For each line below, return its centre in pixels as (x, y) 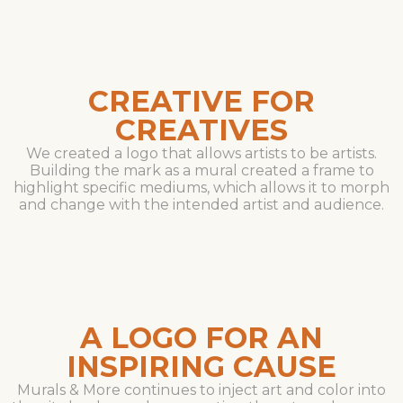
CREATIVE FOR (201, 101)
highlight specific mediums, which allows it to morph (201, 187)
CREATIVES (201, 130)
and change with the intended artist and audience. (201, 204)
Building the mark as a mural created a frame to (201, 170)
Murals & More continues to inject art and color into (201, 390)
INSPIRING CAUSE (201, 367)
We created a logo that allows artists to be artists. (201, 153)
